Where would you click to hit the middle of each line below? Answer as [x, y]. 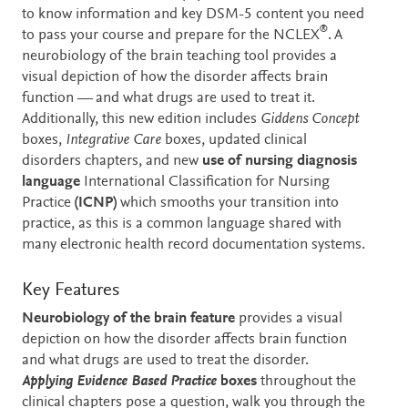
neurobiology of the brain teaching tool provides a [179, 56]
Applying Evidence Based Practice [119, 382]
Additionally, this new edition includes [141, 119]
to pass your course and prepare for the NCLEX [171, 36]
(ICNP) [96, 203]
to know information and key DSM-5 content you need [193, 15]
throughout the [306, 382]
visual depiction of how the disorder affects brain [175, 77]
